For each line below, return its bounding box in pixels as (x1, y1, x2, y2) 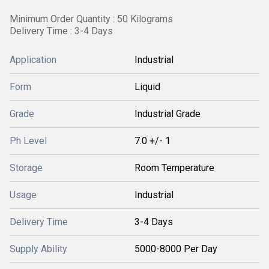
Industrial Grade (134, 108, 201, 119)
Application (10, 54, 56, 65)
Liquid (134, 81, 160, 92)
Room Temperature (134, 162, 214, 174)
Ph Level (10, 135, 47, 147)
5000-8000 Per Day (134, 243, 217, 255)
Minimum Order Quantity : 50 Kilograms (10, 13, 173, 25)
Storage (10, 162, 43, 174)
